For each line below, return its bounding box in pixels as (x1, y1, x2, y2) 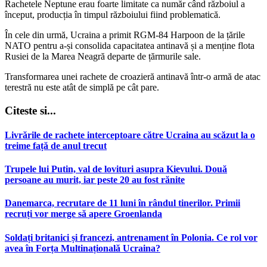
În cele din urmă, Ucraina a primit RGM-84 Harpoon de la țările (5, 29, 245, 40)
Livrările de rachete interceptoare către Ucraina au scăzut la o (5, 129, 255, 140)
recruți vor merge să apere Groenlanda (5, 209, 162, 219)
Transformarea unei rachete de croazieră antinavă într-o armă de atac (5, 71, 260, 82)
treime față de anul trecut (5, 140, 107, 151)
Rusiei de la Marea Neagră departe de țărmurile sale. (5, 51, 201, 61)
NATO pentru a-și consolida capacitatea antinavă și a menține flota (5, 40, 254, 51)
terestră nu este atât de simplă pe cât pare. (5, 82, 159, 92)
